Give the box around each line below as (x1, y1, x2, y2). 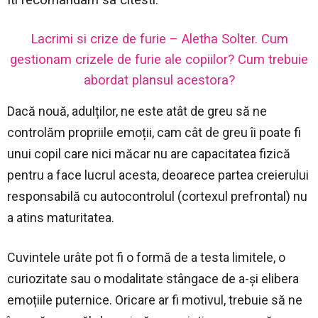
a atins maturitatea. (7, 209, 114, 225)
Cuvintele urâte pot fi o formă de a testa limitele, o (7, 249, 285, 265)
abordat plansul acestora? (83, 72, 235, 88)
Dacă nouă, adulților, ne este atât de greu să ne (7, 103, 267, 119)
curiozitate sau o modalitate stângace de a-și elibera (7, 270, 299, 286)
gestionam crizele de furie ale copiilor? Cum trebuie (10, 51, 308, 67)
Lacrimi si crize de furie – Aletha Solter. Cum (30, 31, 288, 47)
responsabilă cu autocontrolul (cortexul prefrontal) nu (7, 188, 307, 204)
